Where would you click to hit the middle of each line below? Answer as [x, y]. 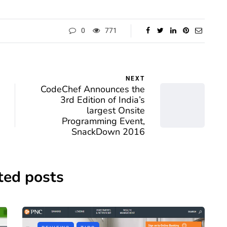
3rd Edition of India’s [103, 100]
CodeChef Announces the [93, 89]
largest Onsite [116, 110]
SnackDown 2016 [108, 132]
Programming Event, [103, 121]
